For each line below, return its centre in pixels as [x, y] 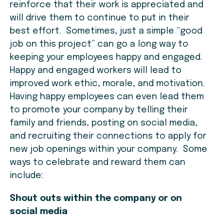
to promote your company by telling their [99, 110]
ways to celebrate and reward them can [98, 163]
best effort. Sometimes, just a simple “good [106, 31]
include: [27, 176]
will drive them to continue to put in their [100, 18]
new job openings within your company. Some [109, 150]
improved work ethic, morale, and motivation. [109, 84]
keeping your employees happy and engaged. [107, 58]
